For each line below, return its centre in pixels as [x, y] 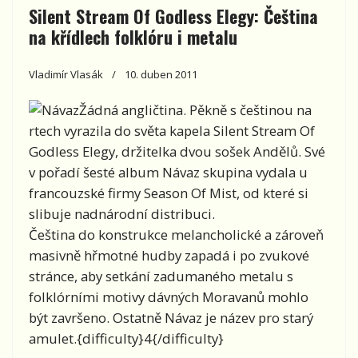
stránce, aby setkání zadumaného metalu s [161, 276]
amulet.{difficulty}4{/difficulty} [126, 338]
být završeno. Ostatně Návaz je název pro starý [171, 317]
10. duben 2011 [161, 74]
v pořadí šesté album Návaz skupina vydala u [168, 172]
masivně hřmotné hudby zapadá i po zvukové [169, 255]
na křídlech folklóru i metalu [133, 36]
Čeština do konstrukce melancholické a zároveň [176, 234]
